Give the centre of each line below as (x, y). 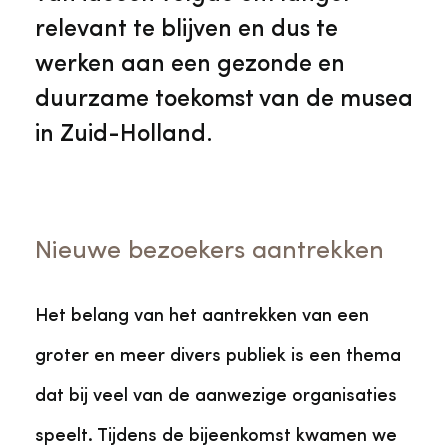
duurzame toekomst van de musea (224, 100)
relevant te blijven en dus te (186, 30)
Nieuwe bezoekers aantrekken (209, 251)
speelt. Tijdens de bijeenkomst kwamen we (216, 436)
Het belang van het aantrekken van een (202, 316)
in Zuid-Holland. (124, 135)
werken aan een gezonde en (190, 65)
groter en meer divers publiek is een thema (218, 356)
